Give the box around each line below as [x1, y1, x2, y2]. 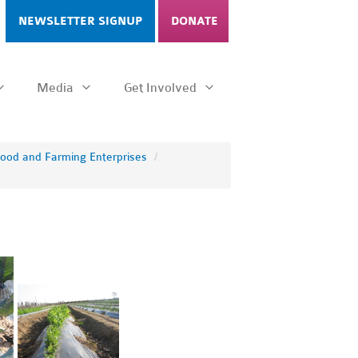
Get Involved [124, 80, 201, 95]
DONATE [171, 14, 218, 28]
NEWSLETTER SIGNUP [18, 14, 142, 28]
